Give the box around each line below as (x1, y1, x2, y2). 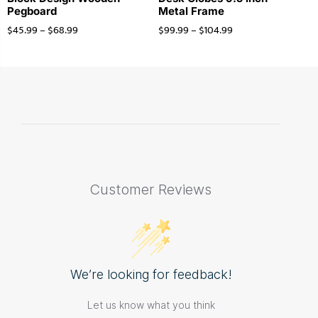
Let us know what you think (87, 299, 215, 312)
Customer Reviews (90, 181, 212, 199)
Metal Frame (158, 4, 224, 18)
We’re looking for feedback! (70, 267, 232, 283)
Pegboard (7, 4, 57, 18)
